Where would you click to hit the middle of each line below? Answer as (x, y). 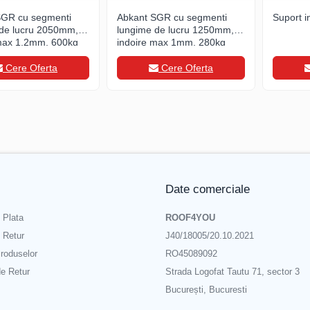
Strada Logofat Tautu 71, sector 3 (232, 272)
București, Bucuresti (206, 290)
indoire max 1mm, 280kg (171, 42)
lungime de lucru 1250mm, (175, 30)
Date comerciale (208, 189)
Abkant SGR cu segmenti (172, 17)
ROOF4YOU (190, 218)
